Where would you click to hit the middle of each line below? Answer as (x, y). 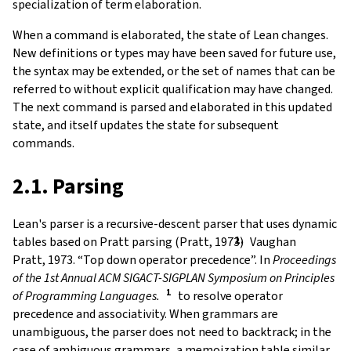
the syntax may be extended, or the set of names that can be (174, 71)
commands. (43, 143)
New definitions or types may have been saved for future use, (174, 52)
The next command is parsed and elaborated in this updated (172, 107)
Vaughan (273, 241)
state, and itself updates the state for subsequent (146, 125)
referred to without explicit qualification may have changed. (173, 89)
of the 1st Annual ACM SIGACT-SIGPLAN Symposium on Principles (174, 277)
